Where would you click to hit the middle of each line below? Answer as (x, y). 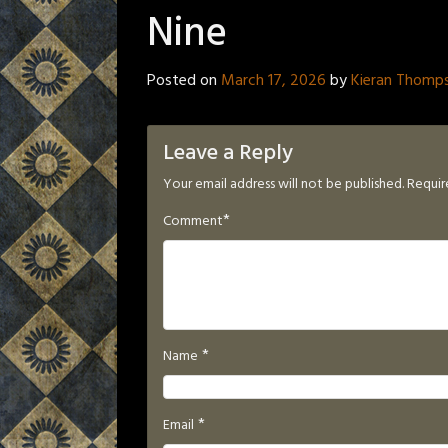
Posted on (184, 81)
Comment (193, 222)
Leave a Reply (228, 154)
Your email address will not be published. (283, 185)
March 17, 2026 (273, 81)
